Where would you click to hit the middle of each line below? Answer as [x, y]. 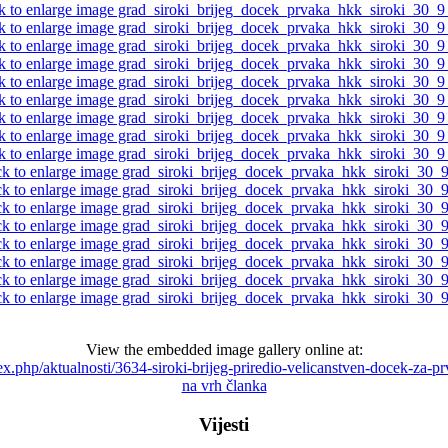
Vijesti [224, 424]
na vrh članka [224, 386]
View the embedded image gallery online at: [224, 350]
